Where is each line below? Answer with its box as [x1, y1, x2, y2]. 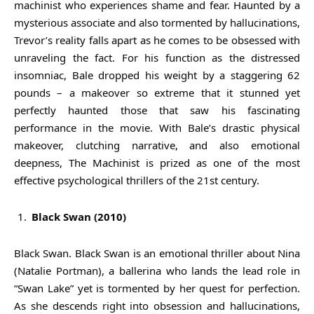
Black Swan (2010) [32, 209, 126, 224]
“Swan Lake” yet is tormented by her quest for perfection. [14, 280, 300, 295]
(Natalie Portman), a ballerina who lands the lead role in [14, 263, 300, 278]
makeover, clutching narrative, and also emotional [14, 137, 300, 152]
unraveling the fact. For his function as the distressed [14, 50, 300, 64]
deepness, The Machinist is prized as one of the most [14, 155, 300, 170]
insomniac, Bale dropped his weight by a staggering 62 [14, 67, 300, 82]
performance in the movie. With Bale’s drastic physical [14, 120, 300, 135]
